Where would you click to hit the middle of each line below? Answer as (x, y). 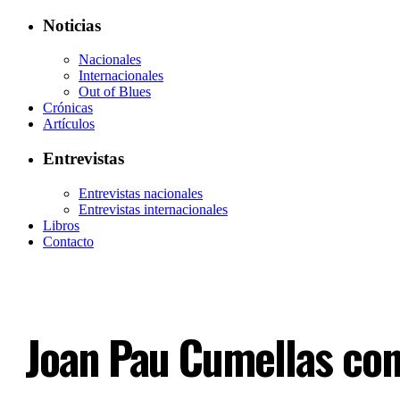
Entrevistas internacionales (153, 209)
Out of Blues (115, 92)
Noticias (72, 25)
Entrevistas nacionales (141, 193)
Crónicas (68, 108)
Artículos (69, 124)
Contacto (68, 241)
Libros (61, 225)
